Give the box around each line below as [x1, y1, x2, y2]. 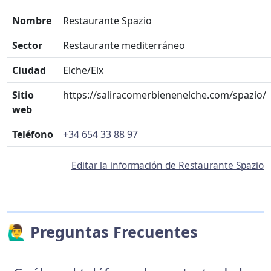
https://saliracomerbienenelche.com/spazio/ [63, 88, 266, 102]
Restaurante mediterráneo [63, 39, 185, 52]
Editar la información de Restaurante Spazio [71, 159, 264, 172]
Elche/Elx [63, 64, 103, 77]
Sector [12, 39, 42, 52]
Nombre [12, 14, 51, 27]
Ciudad [12, 64, 46, 77]
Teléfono [12, 128, 53, 141]
